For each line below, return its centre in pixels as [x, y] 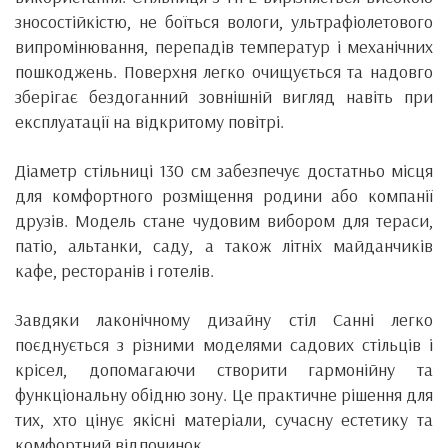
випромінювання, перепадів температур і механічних [224, 46]
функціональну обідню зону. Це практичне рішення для [224, 394]
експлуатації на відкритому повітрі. [149, 121]
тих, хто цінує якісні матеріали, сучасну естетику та [224, 419]
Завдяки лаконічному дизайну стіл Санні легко [224, 319]
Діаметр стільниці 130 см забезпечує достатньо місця [224, 170]
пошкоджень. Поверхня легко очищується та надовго [224, 71]
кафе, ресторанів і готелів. [114, 270]
